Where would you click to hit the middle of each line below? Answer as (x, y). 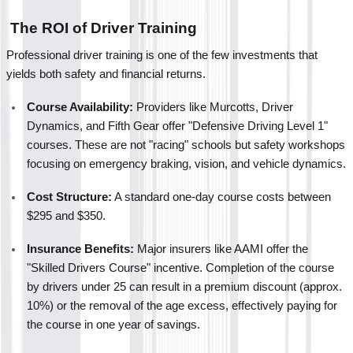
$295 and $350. (66, 216)
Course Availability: (80, 107)
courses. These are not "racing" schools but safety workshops (186, 145)
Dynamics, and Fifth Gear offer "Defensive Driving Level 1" (177, 126)
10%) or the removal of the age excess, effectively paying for (182, 305)
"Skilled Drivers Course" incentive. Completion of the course (180, 268)
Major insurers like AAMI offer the (221, 249)
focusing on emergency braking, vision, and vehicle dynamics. (186, 163)
